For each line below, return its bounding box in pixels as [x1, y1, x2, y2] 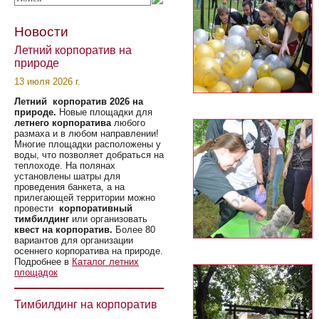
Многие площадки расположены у [14, 139, 161, 150]
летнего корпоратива [14, 117, 111, 129]
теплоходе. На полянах [14, 160, 115, 172]
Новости [14, 24, 68, 39]
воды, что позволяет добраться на [14, 150, 164, 161]
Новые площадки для [56, 107, 152, 118]
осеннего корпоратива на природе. [14, 246, 163, 257]
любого [111, 117, 145, 129]
